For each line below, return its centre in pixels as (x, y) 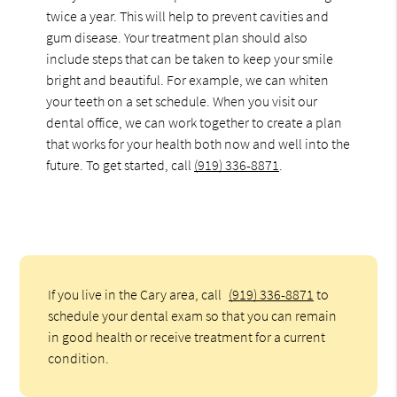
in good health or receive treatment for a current (187, 336)
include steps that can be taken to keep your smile (190, 58)
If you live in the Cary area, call (136, 294)
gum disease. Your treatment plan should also (177, 37)
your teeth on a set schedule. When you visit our (182, 101)
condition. (79, 358)
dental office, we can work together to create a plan (195, 122)
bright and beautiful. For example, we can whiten (188, 79)
